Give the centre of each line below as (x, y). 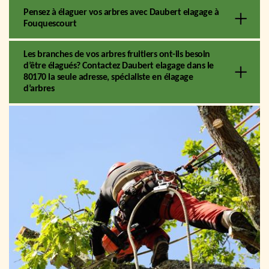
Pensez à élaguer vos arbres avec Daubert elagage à (121, 12)
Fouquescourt (50, 24)
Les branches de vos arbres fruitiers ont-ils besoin (117, 54)
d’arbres (39, 89)
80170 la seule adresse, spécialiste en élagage (108, 77)
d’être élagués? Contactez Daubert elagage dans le (119, 66)
